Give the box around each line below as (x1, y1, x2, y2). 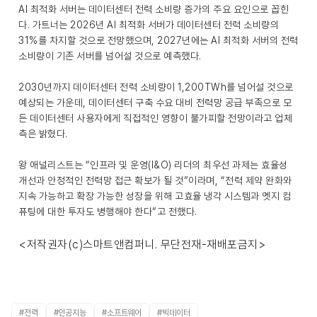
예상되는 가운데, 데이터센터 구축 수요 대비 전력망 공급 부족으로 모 (18, 97, 292, 108)
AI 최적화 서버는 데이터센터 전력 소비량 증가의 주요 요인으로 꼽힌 (18, 4, 289, 15)
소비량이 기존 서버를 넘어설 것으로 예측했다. (18, 50, 202, 62)
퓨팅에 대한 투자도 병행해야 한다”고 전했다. (18, 206, 197, 217)
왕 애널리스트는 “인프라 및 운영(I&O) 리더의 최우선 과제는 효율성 (18, 159, 288, 171)
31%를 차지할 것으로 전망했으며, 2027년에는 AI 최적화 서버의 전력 (18, 35, 299, 46)
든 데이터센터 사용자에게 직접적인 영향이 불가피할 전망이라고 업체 (18, 113, 292, 124)
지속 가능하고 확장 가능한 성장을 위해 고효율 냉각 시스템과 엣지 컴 (18, 190, 291, 202)
